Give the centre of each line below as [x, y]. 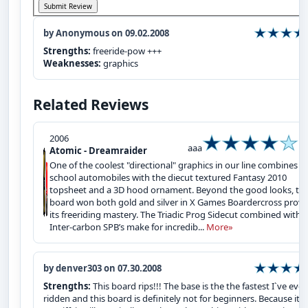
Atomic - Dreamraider [98, 150]
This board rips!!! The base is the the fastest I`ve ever [200, 286]
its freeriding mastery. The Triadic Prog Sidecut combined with [175, 214]
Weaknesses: [73, 63]
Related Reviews [91, 104]
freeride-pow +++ [127, 51]
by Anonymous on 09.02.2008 [106, 33]
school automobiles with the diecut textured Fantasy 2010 [168, 177]
